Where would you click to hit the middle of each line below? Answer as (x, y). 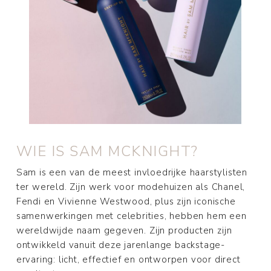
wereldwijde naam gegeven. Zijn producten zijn (124, 231)
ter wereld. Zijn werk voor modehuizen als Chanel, (131, 187)
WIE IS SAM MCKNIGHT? (107, 152)
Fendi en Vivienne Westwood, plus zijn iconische (126, 202)
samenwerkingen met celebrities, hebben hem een (131, 216)
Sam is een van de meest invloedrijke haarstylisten (132, 173)
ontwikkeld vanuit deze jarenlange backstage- (121, 245)
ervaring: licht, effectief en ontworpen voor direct (128, 260)
